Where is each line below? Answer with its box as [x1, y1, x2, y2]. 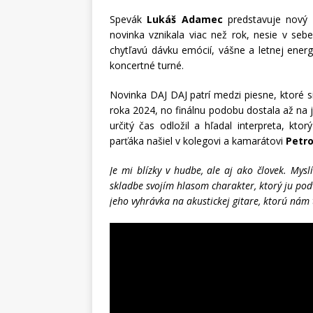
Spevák [110, 13, 147, 27]
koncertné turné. [110, 59, 184, 73]
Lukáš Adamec [147, 13, 223, 27]
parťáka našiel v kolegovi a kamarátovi [110, 134, 286, 148]
